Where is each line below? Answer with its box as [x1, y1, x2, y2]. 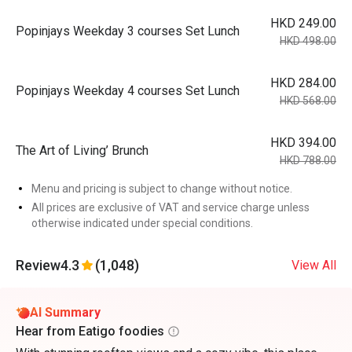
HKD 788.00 [280, 154, 336, 167]
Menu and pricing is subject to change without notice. [31, 182, 292, 195]
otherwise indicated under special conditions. [31, 217, 253, 229]
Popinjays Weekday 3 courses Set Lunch [16, 24, 240, 38]
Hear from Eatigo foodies [16, 324, 164, 339]
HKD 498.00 [280, 35, 336, 47]
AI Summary [30, 305, 101, 320]
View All [291, 258, 336, 273]
